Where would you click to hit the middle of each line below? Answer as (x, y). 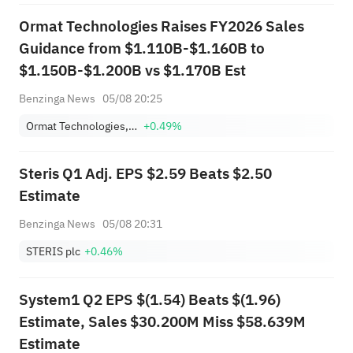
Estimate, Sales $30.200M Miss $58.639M (162, 321)
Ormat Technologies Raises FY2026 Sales (161, 27)
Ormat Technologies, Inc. (133, 126)
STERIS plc (54, 251)
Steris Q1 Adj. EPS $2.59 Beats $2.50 (145, 174)
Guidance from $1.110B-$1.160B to (141, 49)
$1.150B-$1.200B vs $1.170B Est (132, 71)
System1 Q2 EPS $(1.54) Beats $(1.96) (149, 299)
